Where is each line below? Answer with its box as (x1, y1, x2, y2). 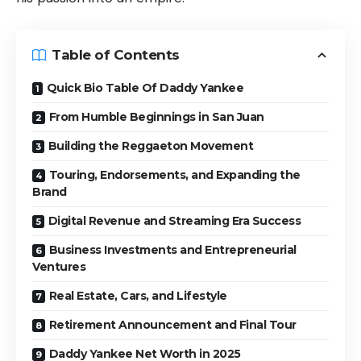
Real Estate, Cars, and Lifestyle (48, 288, 227, 303)
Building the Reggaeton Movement (48, 138, 253, 153)
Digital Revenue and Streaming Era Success (48, 213, 301, 228)
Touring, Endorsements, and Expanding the (48, 167, 301, 182)
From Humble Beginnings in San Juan (48, 109, 264, 124)
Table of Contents (52, 47, 180, 63)
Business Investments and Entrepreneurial (48, 242, 297, 257)
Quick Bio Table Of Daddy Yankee (46, 80, 243, 95)
